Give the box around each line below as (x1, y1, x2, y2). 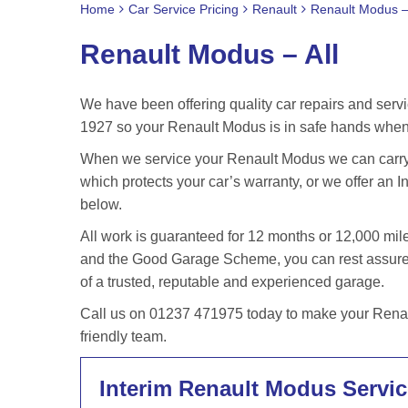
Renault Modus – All (80, 39, 339, 69)
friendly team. (80, 329, 167, 344)
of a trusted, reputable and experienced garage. (80, 274, 384, 290)
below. (80, 197, 122, 212)
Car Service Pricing (128, 2, 239, 16)
